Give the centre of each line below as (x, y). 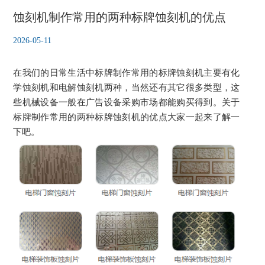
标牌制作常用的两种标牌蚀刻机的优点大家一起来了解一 (127, 117)
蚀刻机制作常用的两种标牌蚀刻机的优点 (120, 17)
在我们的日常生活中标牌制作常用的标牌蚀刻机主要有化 (127, 72)
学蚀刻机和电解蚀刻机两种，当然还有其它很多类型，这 (127, 87)
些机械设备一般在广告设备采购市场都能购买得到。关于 (127, 102)
